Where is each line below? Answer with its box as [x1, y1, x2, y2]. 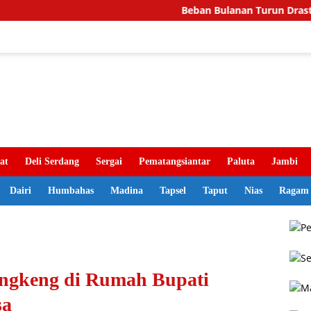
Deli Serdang [25, 156, 79, 167]
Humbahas [48, 185, 94, 196]
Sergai [96, 156, 122, 167]
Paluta [227, 156, 255, 167]
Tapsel [160, 185, 186, 196]
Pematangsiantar [139, 156, 210, 167]
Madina [110, 185, 143, 196]
